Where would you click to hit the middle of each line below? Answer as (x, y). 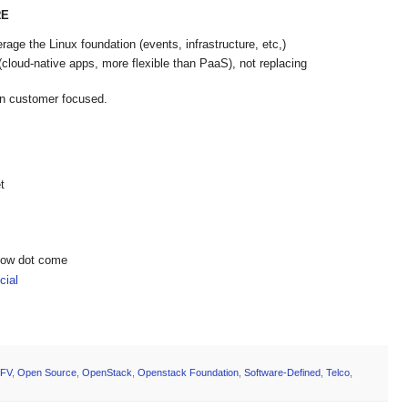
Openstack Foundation (188, 373)
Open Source (47, 373)
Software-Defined (282, 373)
